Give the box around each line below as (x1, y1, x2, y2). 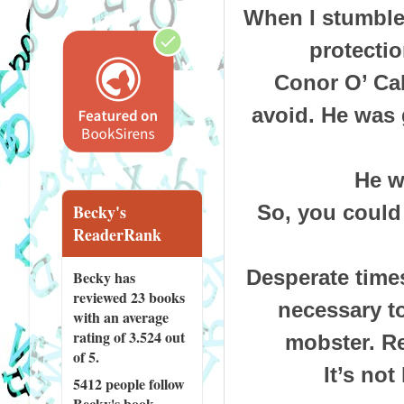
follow (144, 372, 185, 394)
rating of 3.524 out (72, 326, 185, 347)
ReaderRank (72, 222, 161, 246)
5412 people (72, 372, 145, 394)
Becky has (72, 266, 135, 288)
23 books (130, 286, 185, 308)
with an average (72, 306, 169, 327)
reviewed (72, 286, 131, 308)
